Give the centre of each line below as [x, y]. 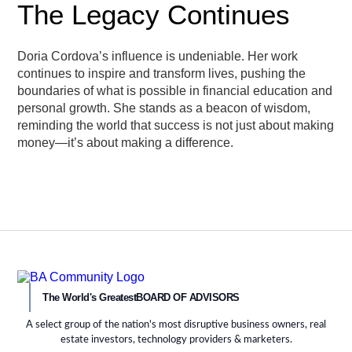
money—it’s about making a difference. [126, 143]
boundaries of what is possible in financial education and [175, 91]
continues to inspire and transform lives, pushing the [162, 73]
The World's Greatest [90, 297]
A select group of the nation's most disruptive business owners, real [176, 325]
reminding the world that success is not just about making [176, 125]
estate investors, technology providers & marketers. [176, 340]
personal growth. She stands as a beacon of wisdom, [164, 108]
